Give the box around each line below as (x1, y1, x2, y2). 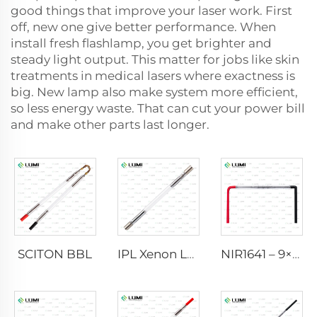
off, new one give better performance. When (11, 20, 276, 34)
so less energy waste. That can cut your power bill (11, 101, 305, 115)
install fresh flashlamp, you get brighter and (11, 36, 272, 50)
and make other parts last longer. (11, 117, 209, 132)
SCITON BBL (18, 246, 93, 261)
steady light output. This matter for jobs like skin (11, 52, 299, 67)
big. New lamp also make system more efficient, (11, 85, 298, 99)
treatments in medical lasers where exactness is (11, 69, 295, 83)
